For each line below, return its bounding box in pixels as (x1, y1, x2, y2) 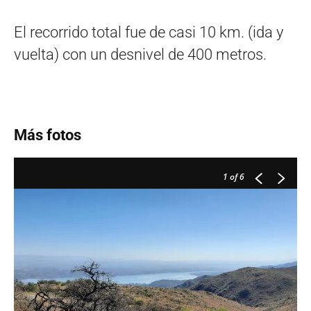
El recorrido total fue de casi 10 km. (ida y (14, 24, 283, 42)
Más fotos (14, 126, 81, 144)
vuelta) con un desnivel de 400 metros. (14, 46, 267, 64)
